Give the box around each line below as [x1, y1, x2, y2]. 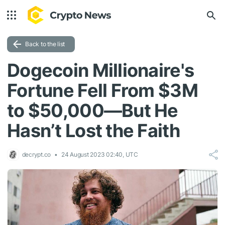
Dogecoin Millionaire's [7, 59, 194, 81]
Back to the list [25, 40, 65, 48]
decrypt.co [19, 151, 51, 158]
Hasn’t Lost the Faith [7, 120, 180, 142]
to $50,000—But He [7, 99, 178, 122]
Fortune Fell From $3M [7, 79, 198, 101]
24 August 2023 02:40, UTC [61, 151, 138, 158]
